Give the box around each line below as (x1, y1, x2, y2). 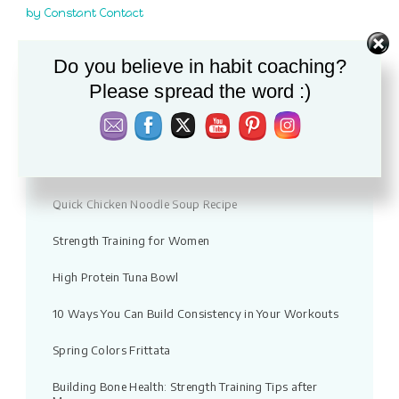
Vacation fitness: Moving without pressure (53, 123, 280, 138)
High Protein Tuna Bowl (53, 269, 179, 284)
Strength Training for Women (53, 232, 210, 248)
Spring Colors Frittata (53, 342, 171, 357)
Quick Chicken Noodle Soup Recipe (53, 196, 238, 211)
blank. (34, 44, 78, 61)
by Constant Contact (26, 5, 143, 20)
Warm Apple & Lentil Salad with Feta (53, 159, 250, 175)
